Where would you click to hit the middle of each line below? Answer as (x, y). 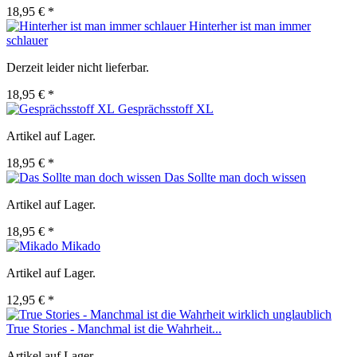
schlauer (27, 41)
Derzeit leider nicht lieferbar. (78, 68)
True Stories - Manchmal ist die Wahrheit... (114, 329)
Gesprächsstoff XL (166, 109)
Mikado (81, 246)
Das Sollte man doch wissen (235, 178)
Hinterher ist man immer (250, 26)
